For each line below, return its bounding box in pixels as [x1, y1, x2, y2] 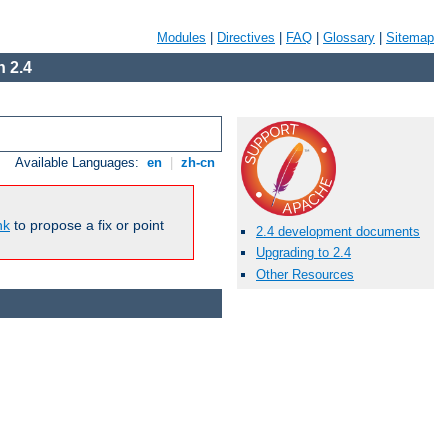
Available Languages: [15, 155, 144, 171]
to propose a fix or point [10, 217, 164, 234]
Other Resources [256, 266, 354, 282]
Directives [217, 30, 275, 45]
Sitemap [386, 30, 434, 45]
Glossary [323, 30, 375, 45]
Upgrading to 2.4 [256, 245, 351, 261]
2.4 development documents [256, 224, 420, 240]
